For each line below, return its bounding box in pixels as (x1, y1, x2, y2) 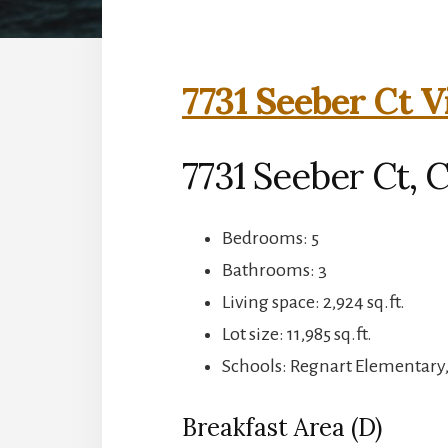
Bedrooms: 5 (222, 227, 319, 248)
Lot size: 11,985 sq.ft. (222, 323, 372, 344)
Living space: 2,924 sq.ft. (222, 291, 405, 312)
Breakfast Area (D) (182, 411, 382, 443)
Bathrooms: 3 (222, 259, 327, 280)
